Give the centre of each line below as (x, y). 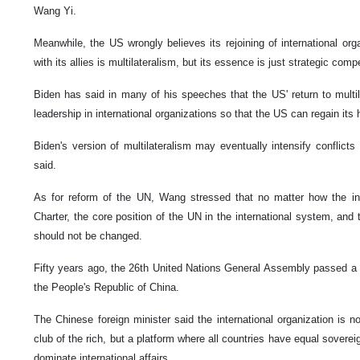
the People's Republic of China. (106, 288)
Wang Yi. (55, 11)
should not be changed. (90, 236)
